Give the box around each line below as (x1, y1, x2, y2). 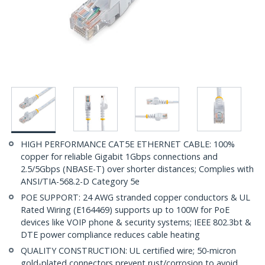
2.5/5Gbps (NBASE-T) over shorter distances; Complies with (21, 163, 254, 175)
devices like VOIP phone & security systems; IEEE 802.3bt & (21, 216, 251, 228)
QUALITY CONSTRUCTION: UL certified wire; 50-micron (21, 245, 236, 257)
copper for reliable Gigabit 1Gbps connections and (21, 151, 218, 163)
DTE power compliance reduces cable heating (21, 229, 200, 241)
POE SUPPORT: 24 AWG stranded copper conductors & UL (21, 192, 250, 203)
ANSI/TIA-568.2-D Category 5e (21, 176, 140, 188)
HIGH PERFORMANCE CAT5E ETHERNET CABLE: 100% (21, 138, 235, 150)
